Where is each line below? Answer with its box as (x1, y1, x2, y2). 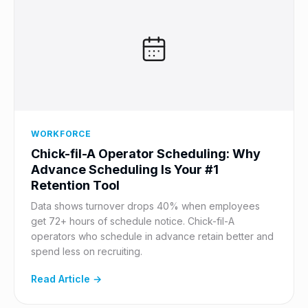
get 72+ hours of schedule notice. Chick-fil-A (31, 215, 234, 227)
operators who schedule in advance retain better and (31, 230, 274, 242)
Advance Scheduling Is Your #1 (31, 162, 219, 177)
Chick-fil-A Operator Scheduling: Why (31, 146, 261, 161)
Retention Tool (31, 178, 120, 192)
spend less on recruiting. (31, 245, 142, 257)
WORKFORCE (31, 129, 91, 139)
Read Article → (31, 273, 102, 285)
